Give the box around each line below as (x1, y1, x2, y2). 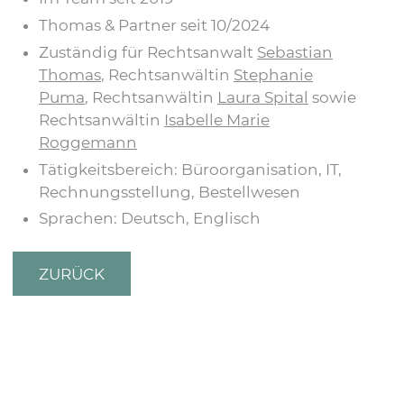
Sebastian (257, 42, 333, 61)
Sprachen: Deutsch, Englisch (39, 209, 261, 228)
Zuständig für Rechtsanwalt (39, 42, 257, 61)
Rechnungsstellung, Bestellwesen (39, 182, 300, 201)
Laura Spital (217, 87, 308, 106)
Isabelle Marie (164, 110, 270, 129)
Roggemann (39, 133, 137, 151)
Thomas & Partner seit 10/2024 (39, 16, 270, 35)
